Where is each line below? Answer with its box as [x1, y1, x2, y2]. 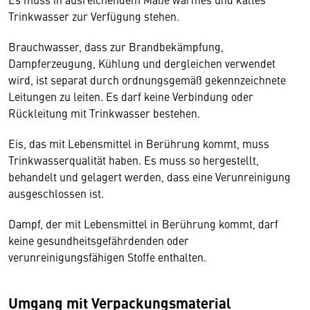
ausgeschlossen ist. [8, 185, 107, 201]
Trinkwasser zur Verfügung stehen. [8, 8, 182, 24]
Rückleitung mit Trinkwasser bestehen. [8, 105, 203, 120]
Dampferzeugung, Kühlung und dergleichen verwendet [8, 55, 275, 71]
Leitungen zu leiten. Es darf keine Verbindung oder [8, 89, 253, 104]
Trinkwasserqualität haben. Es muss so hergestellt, [8, 152, 259, 167]
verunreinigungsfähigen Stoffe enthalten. [8, 249, 209, 264]
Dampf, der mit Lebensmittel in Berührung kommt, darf [8, 216, 278, 231]
